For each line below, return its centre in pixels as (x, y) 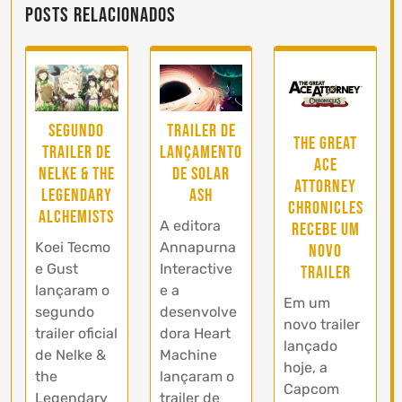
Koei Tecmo (73, 248)
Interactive (196, 269)
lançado (311, 345)
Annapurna (197, 248)
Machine (188, 355)
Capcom (312, 389)
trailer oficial (76, 334)
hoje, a (306, 367)
